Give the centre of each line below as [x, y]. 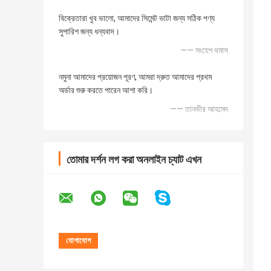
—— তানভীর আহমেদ [199, 109]
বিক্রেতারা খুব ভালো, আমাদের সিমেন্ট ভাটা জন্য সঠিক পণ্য [137, 18]
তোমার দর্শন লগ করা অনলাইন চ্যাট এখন [134, 160]
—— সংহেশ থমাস [204, 51]
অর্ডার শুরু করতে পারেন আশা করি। [106, 90]
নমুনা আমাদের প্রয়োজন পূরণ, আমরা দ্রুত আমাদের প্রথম [135, 77]
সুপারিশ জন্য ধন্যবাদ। [89, 32]
